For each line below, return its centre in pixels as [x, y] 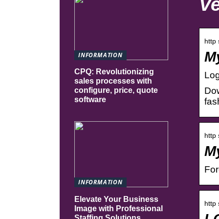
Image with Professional [119, 208]
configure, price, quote [116, 90]
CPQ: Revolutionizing [114, 72]
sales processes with [113, 81]
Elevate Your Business [116, 199]
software [90, 100]
